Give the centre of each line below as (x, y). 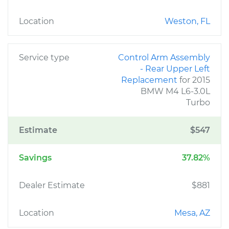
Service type (44, 58)
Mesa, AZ (192, 213)
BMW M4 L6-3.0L (175, 91)
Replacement (150, 80)
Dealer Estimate (52, 185)
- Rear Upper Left (175, 69)
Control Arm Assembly (164, 58)
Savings (35, 158)
